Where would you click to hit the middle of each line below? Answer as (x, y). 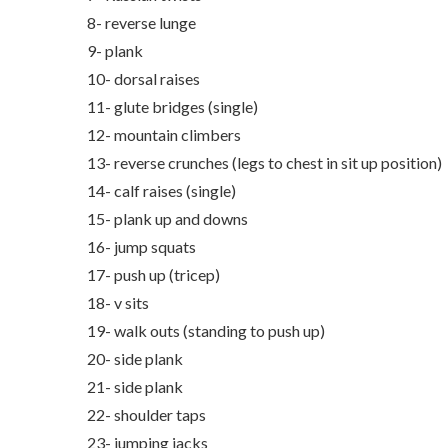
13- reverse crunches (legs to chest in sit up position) (266, 163)
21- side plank (136, 387)
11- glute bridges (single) (172, 107)
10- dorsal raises (145, 79)
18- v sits (119, 303)
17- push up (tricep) (155, 275)
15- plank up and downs (169, 219)
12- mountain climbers (165, 135)
